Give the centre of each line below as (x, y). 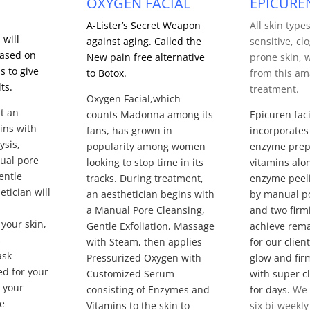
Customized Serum (130, 273)
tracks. (102, 178)
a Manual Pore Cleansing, (146, 210)
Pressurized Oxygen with (144, 257)
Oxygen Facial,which (134, 98)
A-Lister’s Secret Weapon (144, 25)
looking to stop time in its (145, 162)
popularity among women (146, 146)
